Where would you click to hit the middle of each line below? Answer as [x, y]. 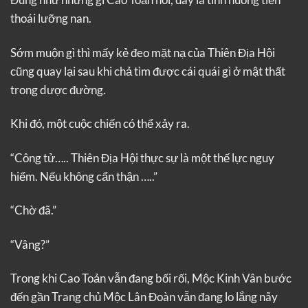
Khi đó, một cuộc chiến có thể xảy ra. [100, 124]
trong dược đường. [58, 89]
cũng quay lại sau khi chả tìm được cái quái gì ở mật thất [148, 71]
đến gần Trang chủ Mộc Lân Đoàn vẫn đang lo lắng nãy [144, 297]
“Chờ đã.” [33, 210]
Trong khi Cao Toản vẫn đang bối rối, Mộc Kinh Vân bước [151, 278]
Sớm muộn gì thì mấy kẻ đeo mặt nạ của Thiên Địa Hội [143, 52]
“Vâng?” [30, 244]
